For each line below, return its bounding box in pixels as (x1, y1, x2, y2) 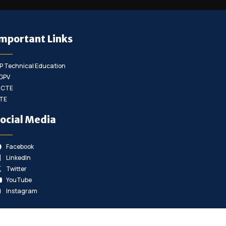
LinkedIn (6, 153, 31, 162)
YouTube (6, 176, 32, 185)
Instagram (6, 187, 37, 196)
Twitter (6, 164, 27, 174)
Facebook (6, 142, 34, 151)
